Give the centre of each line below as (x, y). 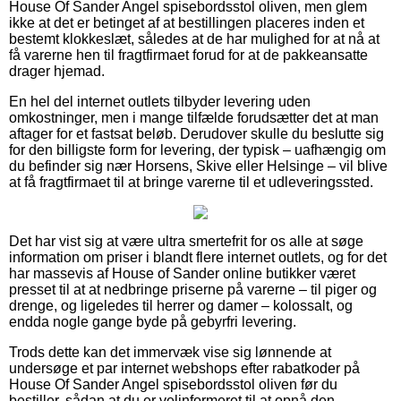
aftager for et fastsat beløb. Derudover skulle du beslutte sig (196, 134)
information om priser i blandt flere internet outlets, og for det (198, 258)
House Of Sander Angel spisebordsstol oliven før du (173, 385)
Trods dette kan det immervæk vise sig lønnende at (170, 353)
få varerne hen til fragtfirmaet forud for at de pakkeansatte (188, 55)
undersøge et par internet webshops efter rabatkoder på (184, 369)
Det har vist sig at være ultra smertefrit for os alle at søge (186, 242)
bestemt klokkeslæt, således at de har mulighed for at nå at (194, 39)
